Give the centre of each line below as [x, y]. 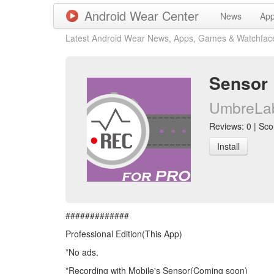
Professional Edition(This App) [124, 234]
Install [228, 146]
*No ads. [82, 252]
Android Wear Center [142, 16]
